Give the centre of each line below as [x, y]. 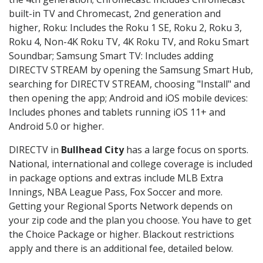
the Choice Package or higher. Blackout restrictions [122, 235]
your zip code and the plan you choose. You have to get [130, 220]
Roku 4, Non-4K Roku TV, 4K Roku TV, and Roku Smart [129, 42]
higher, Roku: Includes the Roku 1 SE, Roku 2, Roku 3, [125, 28]
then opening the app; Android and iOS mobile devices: [128, 98]
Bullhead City [92, 150]
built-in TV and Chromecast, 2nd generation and [115, 14]
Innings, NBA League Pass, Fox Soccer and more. [116, 192]
